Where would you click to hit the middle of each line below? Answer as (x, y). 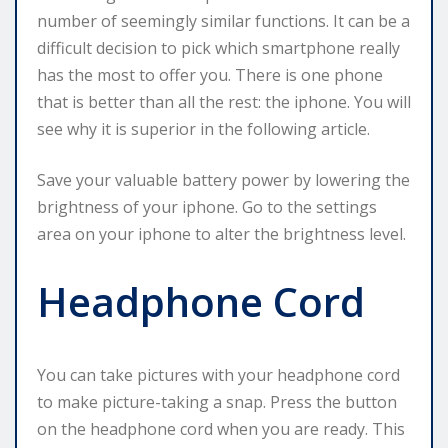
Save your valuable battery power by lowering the (223, 179)
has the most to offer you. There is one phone (210, 74)
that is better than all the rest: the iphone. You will (224, 101)
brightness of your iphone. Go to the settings (207, 206)
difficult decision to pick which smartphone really (218, 47)
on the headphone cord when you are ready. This (221, 428)
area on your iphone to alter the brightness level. (221, 233)
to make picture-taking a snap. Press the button (217, 401)
